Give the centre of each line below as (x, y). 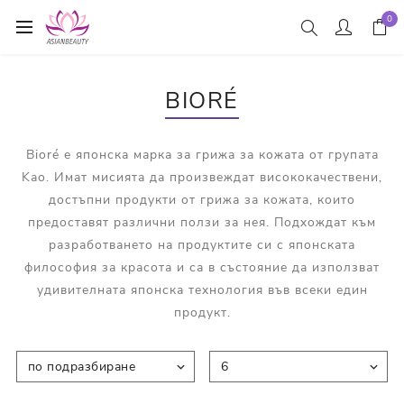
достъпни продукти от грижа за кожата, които (202, 200)
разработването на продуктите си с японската (202, 245)
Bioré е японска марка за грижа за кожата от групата (202, 155)
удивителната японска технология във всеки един (202, 290)
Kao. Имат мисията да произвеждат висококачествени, (202, 177)
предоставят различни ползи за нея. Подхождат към (202, 222)
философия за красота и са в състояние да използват (202, 267)
